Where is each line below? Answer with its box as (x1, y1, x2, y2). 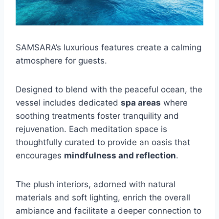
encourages (16, 150, 64, 160)
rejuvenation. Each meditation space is (16, 124, 167, 134)
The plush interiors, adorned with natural (16, 179, 175, 189)
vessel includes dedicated (16, 97, 121, 108)
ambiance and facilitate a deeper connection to (16, 205, 201, 216)
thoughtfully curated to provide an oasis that (16, 137, 190, 147)
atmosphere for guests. (16, 55, 107, 66)
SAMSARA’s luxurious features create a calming (16, 42, 201, 52)
